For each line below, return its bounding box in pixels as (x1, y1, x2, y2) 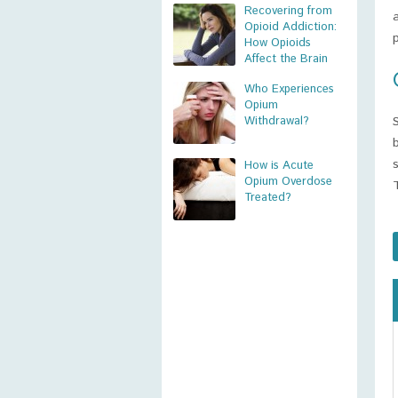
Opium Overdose (244, 173, 332, 190)
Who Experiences (244, 81, 334, 98)
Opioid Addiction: (244, 19, 337, 36)
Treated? (244, 189, 291, 206)
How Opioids (244, 35, 311, 52)
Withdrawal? (244, 113, 309, 130)
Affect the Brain (244, 51, 328, 68)
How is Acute (244, 157, 314, 174)
